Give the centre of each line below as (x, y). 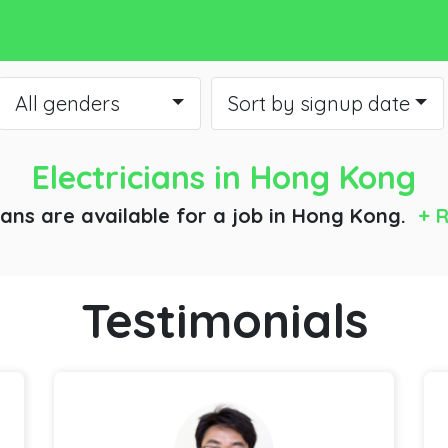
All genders (67, 104)
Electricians (118, 177)
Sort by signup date (318, 104)
